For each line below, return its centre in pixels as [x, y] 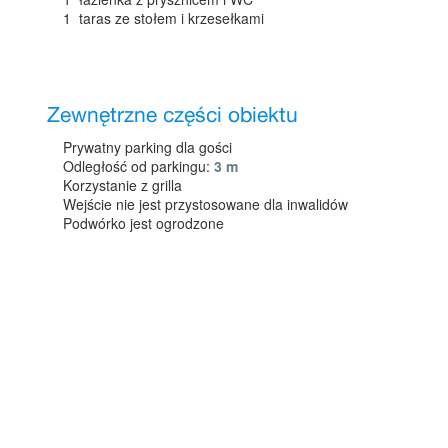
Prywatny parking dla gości [148, 146]
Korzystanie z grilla [123, 184]
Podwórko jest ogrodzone [144, 222]
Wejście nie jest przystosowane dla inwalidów [206, 203]
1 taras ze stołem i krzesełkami [164, 17]
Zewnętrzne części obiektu [173, 115]
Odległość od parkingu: [139, 165]
